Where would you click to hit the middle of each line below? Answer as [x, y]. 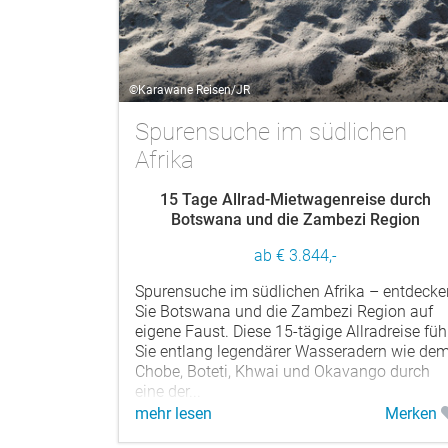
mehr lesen [173, 413]
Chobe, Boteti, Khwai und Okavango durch [282, 371]
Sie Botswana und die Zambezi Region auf [284, 311]
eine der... [168, 391]
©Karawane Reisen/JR [189, 89]
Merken [412, 413]
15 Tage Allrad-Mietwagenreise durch [296, 199]
